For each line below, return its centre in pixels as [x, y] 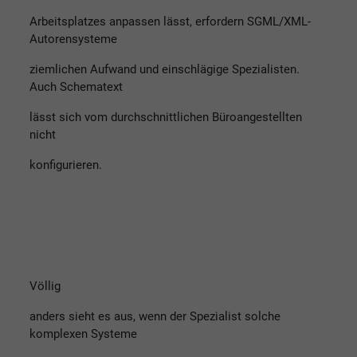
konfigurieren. [66, 165]
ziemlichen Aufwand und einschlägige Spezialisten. [165, 69]
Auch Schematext [76, 86]
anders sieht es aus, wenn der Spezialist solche [155, 316]
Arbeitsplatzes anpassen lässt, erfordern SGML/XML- [170, 21]
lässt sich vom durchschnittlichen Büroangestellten [166, 117]
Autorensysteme [73, 39]
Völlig [45, 286]
